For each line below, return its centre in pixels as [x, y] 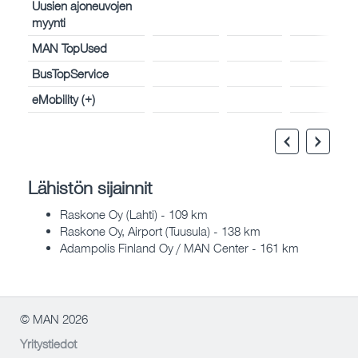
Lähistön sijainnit [90, 188]
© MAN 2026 [54, 318]
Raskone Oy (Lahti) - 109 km [134, 214]
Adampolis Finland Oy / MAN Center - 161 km [179, 247]
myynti [49, 23]
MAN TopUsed [70, 48]
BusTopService [70, 74]
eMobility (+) [64, 99]
